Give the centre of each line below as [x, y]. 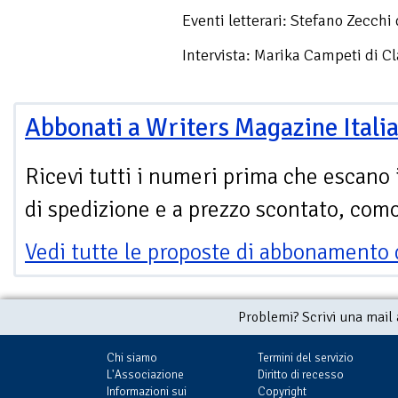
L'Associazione [145, 374]
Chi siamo [132, 357]
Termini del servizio [306, 357]
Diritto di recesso [301, 374]
